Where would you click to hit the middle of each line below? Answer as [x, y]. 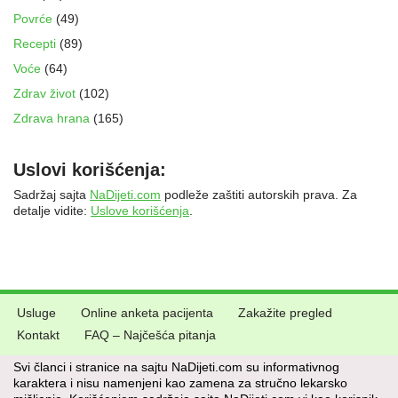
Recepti [35, 44]
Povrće [33, 19]
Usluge [36, 313]
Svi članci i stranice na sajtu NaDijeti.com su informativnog [176, 367]
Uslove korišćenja [140, 211]
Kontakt [38, 335]
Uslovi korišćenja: [90, 170]
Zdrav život [44, 94]
